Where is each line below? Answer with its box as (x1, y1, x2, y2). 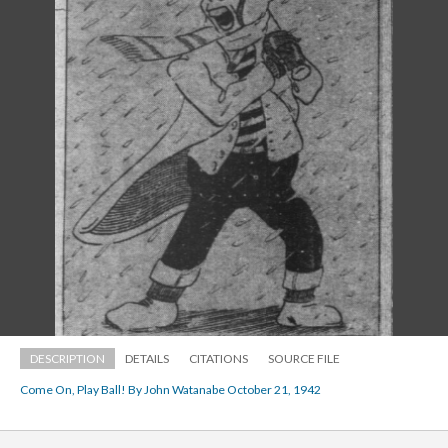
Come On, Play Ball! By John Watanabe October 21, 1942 (20, 382, 321, 398)
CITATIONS (189, 351, 248, 367)
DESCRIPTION (30, 351, 105, 367)
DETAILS (125, 351, 169, 367)
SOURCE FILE (268, 351, 340, 367)
